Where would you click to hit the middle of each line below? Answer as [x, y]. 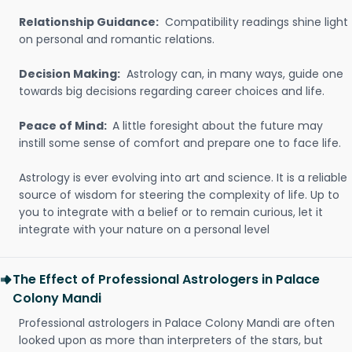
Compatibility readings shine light [255, 22]
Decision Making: [70, 74]
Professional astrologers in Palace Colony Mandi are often [177, 323]
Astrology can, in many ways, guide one [233, 74]
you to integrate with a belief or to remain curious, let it [171, 212]
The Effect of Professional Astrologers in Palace [166, 279]
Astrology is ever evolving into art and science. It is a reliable [183, 178]
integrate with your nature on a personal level [144, 229]
